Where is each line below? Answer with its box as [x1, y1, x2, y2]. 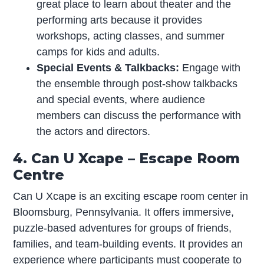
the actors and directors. [37, 125, 151, 137]
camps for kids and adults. [37, 45, 160, 58]
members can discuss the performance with [37, 109, 242, 121]
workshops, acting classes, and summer [37, 29, 225, 42]
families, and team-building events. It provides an [13, 237, 243, 250]
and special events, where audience [37, 93, 206, 105]
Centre [13, 166, 65, 183]
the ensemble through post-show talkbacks [37, 77, 238, 90]
